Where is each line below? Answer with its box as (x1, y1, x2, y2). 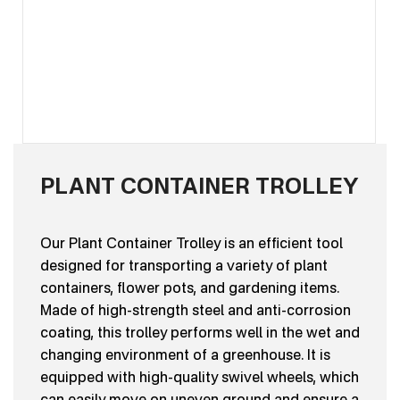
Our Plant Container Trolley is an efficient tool (40, 234, 343, 252)
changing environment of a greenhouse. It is (40, 346, 330, 363)
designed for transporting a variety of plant (40, 256, 328, 274)
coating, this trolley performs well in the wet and (40, 323, 360, 341)
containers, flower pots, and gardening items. (40, 279, 339, 296)
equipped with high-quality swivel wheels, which (40, 368, 359, 386)
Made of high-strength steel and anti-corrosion (40, 301, 351, 319)
